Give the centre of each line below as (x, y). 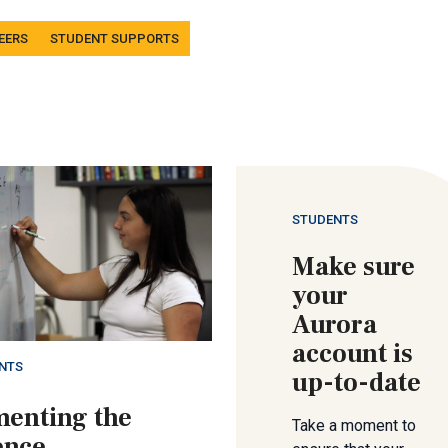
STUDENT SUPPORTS (114, 39)
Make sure (353, 267)
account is (352, 354)
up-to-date (356, 383)
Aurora (334, 325)
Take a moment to (354, 426)
